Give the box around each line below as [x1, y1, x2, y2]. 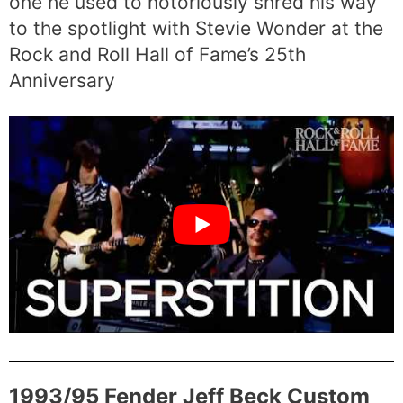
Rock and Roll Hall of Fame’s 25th [9, 42, 306, 66]
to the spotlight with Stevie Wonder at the [9, 16, 383, 40]
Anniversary [9, 68, 115, 92]
